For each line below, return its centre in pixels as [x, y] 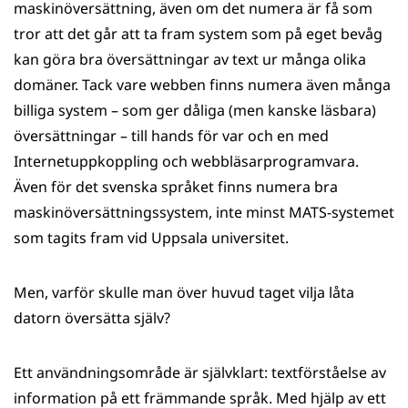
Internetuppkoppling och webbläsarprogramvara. [186, 161]
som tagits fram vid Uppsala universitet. [151, 238]
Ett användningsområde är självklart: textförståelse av [200, 372]
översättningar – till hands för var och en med [171, 136]
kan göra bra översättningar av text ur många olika [190, 59]
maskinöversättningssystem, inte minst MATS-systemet [204, 212]
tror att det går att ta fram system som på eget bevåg [198, 34]
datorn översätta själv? [92, 318]
